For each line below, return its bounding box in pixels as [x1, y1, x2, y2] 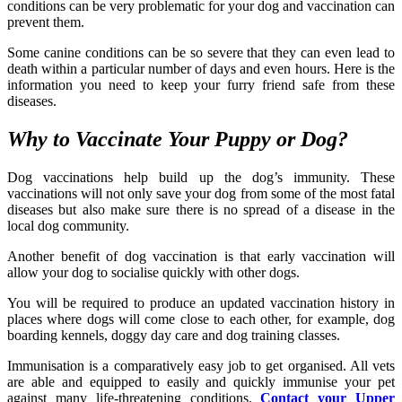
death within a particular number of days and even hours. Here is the [7, 60, 395, 76]
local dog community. [7, 217, 129, 233]
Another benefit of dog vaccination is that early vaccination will [7, 248, 395, 264]
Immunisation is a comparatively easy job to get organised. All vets [7, 357, 395, 373]
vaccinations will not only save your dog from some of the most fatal [7, 185, 395, 201]
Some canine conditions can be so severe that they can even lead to [7, 44, 395, 60]
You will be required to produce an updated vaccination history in [7, 294, 395, 310]
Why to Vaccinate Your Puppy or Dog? [7, 127, 348, 151]
